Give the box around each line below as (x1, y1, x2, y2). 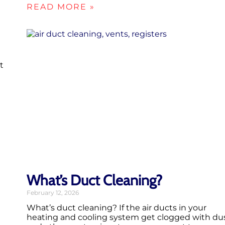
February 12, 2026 (27, 189, 79, 197)
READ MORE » (27, 2, 95, 12)
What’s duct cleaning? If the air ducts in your (27, 203, 206, 213)
